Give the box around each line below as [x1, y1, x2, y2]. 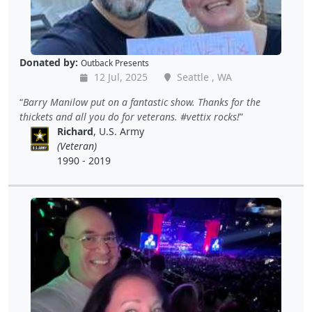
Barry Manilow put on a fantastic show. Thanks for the [23, 95, 260, 109]
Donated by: [19, 56, 78, 70]
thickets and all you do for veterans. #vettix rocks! [19, 110, 240, 124]
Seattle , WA [174, 70, 232, 84]
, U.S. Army [93, 125, 145, 139]
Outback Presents [81, 57, 149, 69]
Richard [57, 125, 94, 139]
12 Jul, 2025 [91, 70, 148, 84]
